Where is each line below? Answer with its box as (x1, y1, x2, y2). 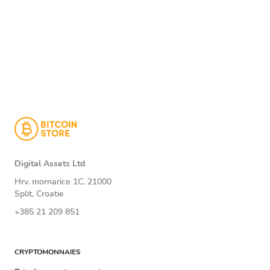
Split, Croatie (14, 188, 64, 199)
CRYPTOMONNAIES (14, 247, 81, 257)
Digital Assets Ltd (14, 158, 85, 169)
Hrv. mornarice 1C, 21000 (14, 176, 111, 187)
